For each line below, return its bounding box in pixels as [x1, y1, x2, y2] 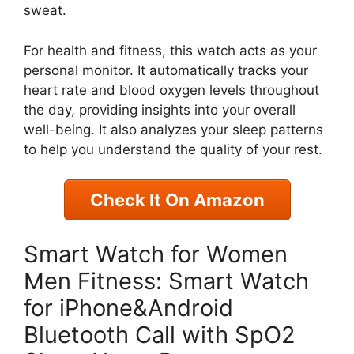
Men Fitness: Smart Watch [24, 266, 309, 295]
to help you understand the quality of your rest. [24, 141, 322, 157]
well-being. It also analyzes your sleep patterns [24, 121, 323, 137]
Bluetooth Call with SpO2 [24, 320, 296, 348]
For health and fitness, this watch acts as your [24, 42, 317, 58]
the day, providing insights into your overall [24, 101, 296, 118]
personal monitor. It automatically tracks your [24, 62, 308, 78]
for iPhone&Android [24, 293, 233, 322]
